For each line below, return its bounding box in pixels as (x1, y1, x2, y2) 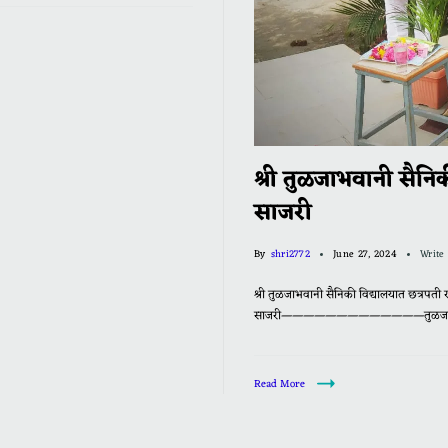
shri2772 (270, 245, 311, 263)
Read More (254, 374, 305, 394)
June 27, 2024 (333, 245, 397, 263)
